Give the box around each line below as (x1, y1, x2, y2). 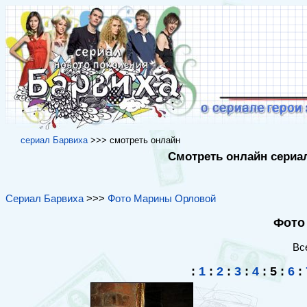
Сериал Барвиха (5, 193, 84, 204)
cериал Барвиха (21, 135, 88, 145)
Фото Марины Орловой (108, 193, 216, 204)
